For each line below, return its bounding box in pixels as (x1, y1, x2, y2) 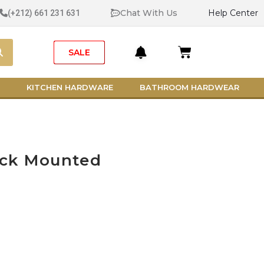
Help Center (207, 8, 258, 18)
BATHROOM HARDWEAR (139, 82, 239, 92)
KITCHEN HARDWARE (27, 82, 114, 92)
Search (2, 37, 31, 48)
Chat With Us (120, 8, 177, 18)
